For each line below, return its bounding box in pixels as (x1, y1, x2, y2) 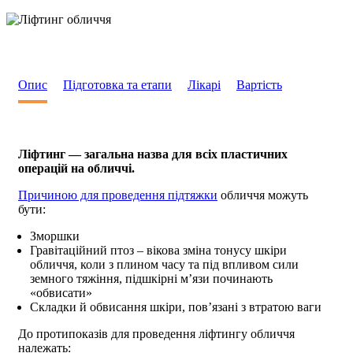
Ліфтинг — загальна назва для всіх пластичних (18, 147, 288, 161)
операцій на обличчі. (18, 161, 135, 175)
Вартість (236, 77, 282, 91)
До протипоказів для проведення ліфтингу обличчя (18, 326, 295, 340)
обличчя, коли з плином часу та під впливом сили (30, 257, 299, 271)
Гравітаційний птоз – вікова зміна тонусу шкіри (30, 243, 287, 257)
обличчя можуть (217, 188, 308, 202)
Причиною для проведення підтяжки (18, 188, 217, 202)
